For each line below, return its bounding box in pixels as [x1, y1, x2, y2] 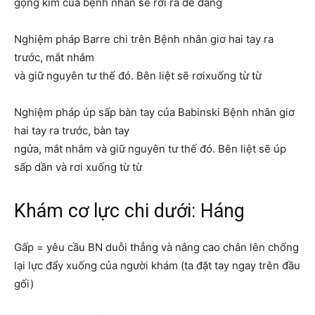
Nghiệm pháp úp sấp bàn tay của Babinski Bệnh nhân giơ [14, 105, 295, 120]
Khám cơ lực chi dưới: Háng [14, 200, 245, 223]
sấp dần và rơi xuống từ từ [14, 160, 142, 174]
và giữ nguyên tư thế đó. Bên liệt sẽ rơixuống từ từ [14, 69, 262, 83]
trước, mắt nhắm [14, 51, 94, 65]
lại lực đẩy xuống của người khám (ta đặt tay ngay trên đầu [14, 259, 300, 273]
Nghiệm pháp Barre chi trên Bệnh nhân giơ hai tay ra [14, 32, 274, 46]
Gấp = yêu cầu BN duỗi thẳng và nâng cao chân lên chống [14, 240, 299, 255]
